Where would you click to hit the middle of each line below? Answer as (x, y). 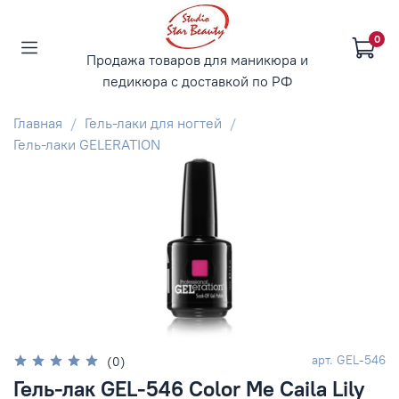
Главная (38, 122)
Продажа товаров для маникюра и (197, 60)
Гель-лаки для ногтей (153, 122)
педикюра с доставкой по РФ (197, 81)
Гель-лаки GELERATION (87, 144)
